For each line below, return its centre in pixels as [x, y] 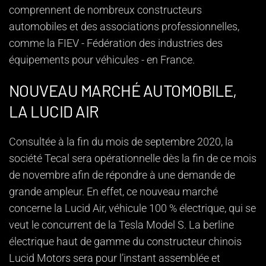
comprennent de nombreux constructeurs [105, 10]
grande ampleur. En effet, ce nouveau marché [113, 192]
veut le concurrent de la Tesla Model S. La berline [121, 225]
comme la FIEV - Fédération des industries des [116, 43]
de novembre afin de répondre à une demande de [122, 175]
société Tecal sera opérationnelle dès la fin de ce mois [133, 159]
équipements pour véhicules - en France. [102, 60]
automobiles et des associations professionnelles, [124, 27]
